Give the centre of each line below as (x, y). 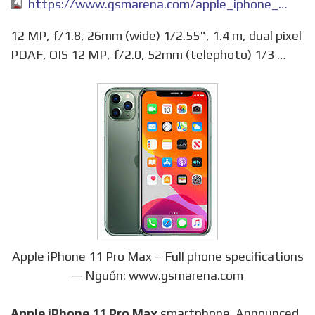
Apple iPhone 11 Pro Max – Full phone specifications (157, 256)
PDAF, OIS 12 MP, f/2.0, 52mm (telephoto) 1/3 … (148, 54)
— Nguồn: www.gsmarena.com (157, 275)
